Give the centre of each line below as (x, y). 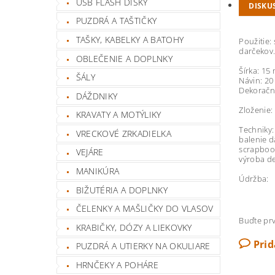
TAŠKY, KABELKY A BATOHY (130, 39)
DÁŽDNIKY (97, 96)
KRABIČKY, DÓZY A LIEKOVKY (134, 227)
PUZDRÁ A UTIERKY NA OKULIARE (143, 246)
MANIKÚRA (98, 171)
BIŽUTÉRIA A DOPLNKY (122, 190)
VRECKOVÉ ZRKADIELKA (123, 133)
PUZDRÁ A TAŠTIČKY (116, 21)
